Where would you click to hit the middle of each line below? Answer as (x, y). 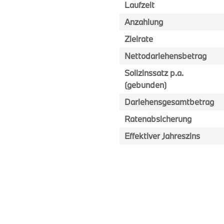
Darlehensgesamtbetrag (169, 102)
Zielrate (139, 39)
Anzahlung (144, 22)
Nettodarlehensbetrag (165, 56)
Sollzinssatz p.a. (154, 73)
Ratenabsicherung (158, 119)
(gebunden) (145, 85)
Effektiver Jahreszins (162, 136)
